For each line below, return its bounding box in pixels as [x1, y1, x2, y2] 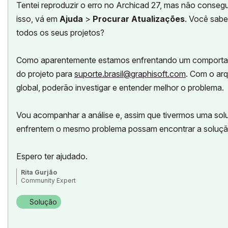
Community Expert [21, 176, 76, 184]
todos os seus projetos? [16, 27, 104, 38]
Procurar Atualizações [93, 13, 185, 24]
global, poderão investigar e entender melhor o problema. [16, 82, 224, 93]
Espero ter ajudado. [16, 151, 88, 161]
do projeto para [16, 68, 72, 79]
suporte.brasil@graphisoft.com [74, 68, 186, 79]
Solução [30, 197, 57, 206]
